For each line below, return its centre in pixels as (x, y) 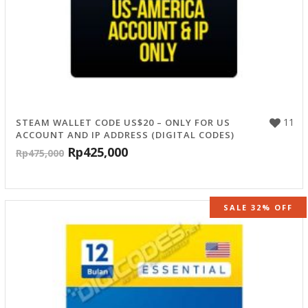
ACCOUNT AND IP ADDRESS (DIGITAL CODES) (125, 135)
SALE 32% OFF (258, 208)
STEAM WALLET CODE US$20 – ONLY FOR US (123, 123)
